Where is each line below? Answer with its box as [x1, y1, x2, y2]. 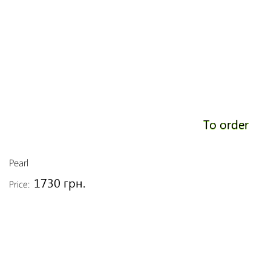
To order [203, 115, 249, 132]
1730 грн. [34, 174, 85, 191]
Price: [9, 178, 30, 190]
